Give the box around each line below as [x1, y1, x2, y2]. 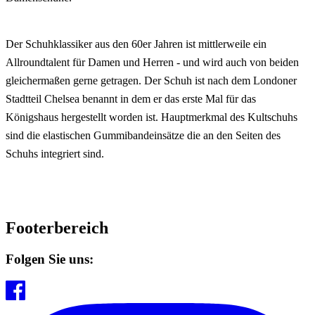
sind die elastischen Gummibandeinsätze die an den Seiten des [6, 129, 281, 141]
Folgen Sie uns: [6, 252, 94, 267]
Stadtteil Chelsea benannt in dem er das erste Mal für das [6, 92, 256, 105]
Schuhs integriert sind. [6, 147, 104, 160]
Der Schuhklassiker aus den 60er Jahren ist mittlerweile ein [6, 37, 266, 50]
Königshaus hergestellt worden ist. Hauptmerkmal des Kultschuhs [6, 110, 297, 123]
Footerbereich [6, 219, 108, 238]
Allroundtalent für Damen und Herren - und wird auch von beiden [6, 56, 299, 68]
